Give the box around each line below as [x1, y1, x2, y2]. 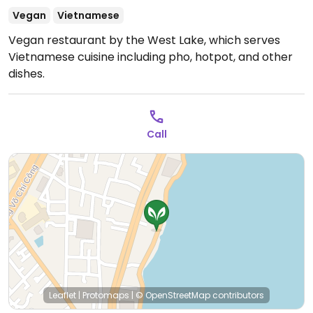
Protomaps [82, 289, 129, 301]
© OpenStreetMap [136, 289, 210, 301]
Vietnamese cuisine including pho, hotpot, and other [8, 49, 293, 65]
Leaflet [49, 289, 76, 301]
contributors [210, 289, 264, 301]
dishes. [8, 66, 45, 82]
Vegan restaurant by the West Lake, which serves [8, 32, 280, 48]
